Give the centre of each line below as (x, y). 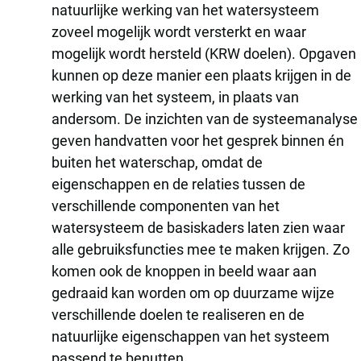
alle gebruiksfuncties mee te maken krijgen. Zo (201, 249)
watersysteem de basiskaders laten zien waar (198, 227)
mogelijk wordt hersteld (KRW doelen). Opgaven (204, 53)
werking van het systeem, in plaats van (175, 97)
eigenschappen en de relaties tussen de (178, 184)
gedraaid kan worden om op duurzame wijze (193, 293)
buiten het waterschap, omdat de (157, 162)
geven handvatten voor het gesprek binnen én (198, 140)
